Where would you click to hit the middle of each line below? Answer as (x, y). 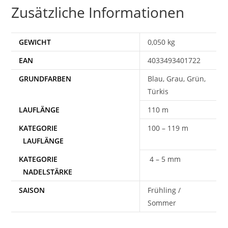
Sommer (162, 203)
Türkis (158, 91)
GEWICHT (35, 42)
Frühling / (164, 190)
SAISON (32, 190)
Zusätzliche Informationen (98, 12)
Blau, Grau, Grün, (177, 78)
